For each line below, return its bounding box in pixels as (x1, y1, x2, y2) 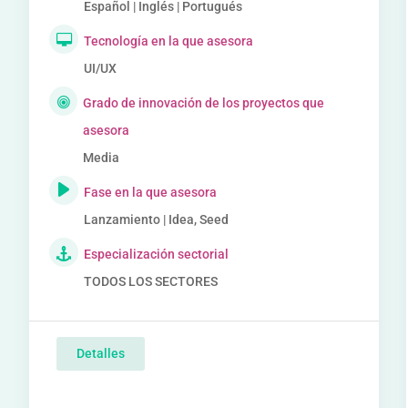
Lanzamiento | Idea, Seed (84, 212, 229, 227)
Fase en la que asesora (84, 185, 218, 199)
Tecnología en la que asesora (84, 34, 254, 48)
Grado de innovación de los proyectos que (82, 96, 324, 110)
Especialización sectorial (84, 247, 229, 261)
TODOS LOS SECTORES (84, 274, 219, 289)
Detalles (76, 346, 126, 361)
